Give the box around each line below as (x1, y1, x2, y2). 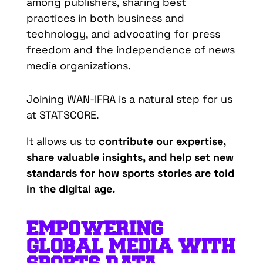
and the (70, 43, 116, 57)
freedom (26, 43, 70, 57)
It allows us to (26, 134, 96, 149)
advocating (113, 27, 171, 41)
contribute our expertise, (95, 134, 225, 149)
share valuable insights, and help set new (26, 150, 234, 164)
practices (26, 11, 75, 25)
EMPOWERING (26, 218, 164, 240)
